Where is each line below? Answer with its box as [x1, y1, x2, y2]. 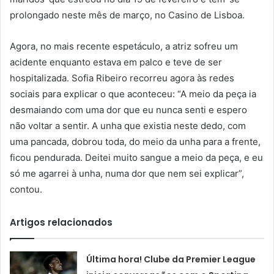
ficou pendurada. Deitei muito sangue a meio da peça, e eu [10, 152, 263, 164]
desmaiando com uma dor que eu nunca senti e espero [10, 104, 247, 116]
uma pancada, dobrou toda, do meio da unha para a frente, [10, 136, 261, 148]
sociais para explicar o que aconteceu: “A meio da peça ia [10, 88, 256, 100]
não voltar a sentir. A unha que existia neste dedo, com [10, 120, 246, 132]
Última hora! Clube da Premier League [86, 253, 256, 266]
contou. [10, 183, 42, 196]
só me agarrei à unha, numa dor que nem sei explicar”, [10, 168, 244, 180]
